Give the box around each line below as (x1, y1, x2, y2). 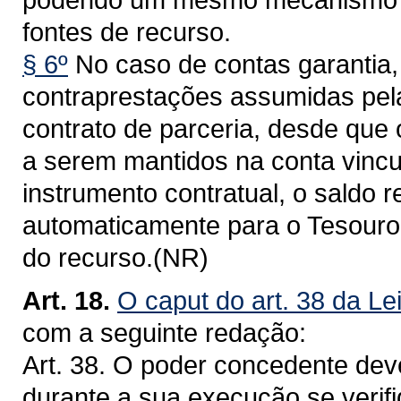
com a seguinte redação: (22, 318, 306, 347)
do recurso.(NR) (22, 243, 209, 272)
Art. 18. (22, 286, 110, 315)
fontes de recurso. (22, 17, 231, 47)
